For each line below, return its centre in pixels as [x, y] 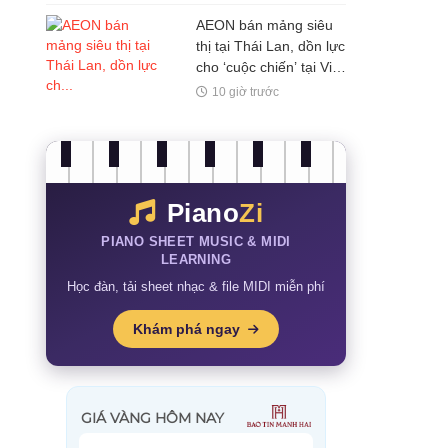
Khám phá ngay [188, 329]
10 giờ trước [245, 92]
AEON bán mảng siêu [264, 25]
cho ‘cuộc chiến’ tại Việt [270, 67]
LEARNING [196, 260]
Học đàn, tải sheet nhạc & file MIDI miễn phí [196, 287]
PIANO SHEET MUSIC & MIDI [196, 242]
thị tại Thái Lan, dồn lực [270, 46]
